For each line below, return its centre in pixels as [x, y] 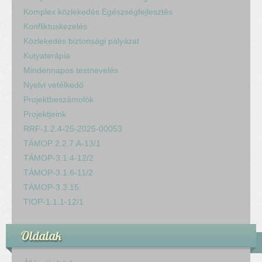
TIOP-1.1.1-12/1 [54, 201]
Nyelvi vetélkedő [54, 85]
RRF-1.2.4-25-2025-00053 [73, 128]
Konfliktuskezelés [55, 26]
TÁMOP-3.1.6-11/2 [58, 172]
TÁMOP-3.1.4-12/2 [58, 158]
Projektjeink [45, 114]
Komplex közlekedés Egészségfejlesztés [98, 11]
